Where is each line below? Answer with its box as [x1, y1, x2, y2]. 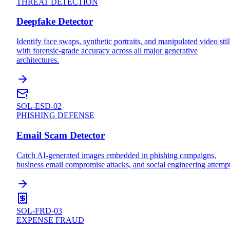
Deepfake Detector [16, 16, 93, 27]
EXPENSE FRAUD [16, 215, 84, 224]
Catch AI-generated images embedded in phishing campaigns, [16, 150, 216, 160]
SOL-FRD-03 [16, 206, 62, 215]
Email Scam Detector [16, 129, 105, 141]
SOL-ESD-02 [16, 102, 62, 111]
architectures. [16, 55, 59, 65]
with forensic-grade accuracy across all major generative [16, 46, 198, 55]
